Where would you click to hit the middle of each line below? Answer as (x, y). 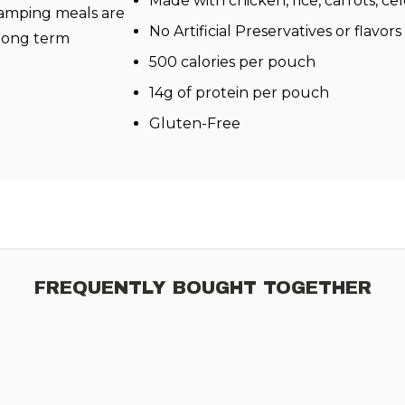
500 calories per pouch (232, 61)
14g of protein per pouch (239, 92)
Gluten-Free (194, 123)
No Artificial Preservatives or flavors (275, 31)
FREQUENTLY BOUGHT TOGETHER (202, 287)
